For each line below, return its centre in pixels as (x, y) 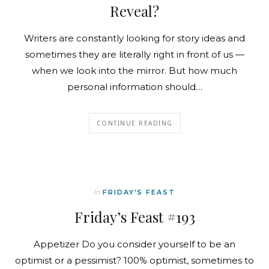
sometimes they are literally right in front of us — (134, 55)
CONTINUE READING (134, 123)
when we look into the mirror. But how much (134, 71)
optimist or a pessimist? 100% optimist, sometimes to (134, 261)
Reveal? (134, 11)
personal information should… (134, 87)
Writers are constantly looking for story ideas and (134, 38)
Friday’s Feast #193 (134, 217)
